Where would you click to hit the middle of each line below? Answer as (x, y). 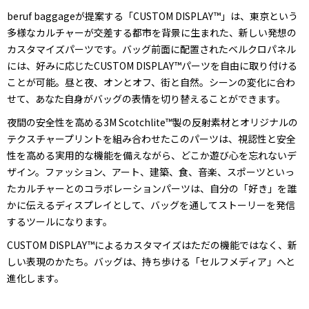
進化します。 (36, 278)
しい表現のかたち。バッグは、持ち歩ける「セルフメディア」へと (151, 261)
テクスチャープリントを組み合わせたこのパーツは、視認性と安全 (151, 138)
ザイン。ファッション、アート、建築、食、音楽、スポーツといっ (151, 171)
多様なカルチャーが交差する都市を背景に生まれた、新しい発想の (152, 32)
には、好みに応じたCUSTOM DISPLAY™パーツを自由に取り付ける (152, 65)
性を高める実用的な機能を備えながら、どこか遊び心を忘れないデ (152, 155)
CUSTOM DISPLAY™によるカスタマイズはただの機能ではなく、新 (152, 245)
